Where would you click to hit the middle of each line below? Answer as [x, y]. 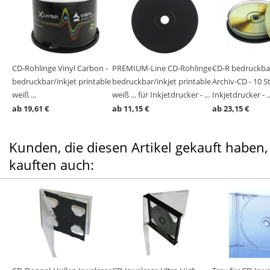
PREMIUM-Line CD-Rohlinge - [164, 68]
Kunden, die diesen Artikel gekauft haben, [138, 147]
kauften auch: [52, 165]
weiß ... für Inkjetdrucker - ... [161, 95]
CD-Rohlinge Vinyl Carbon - [60, 68]
